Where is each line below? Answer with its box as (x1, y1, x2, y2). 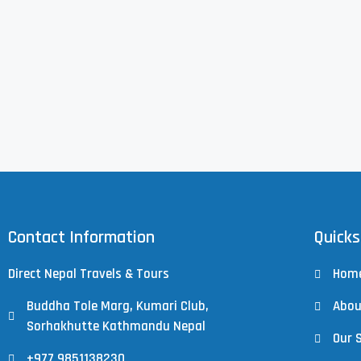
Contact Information (8, 226, 155, 249)
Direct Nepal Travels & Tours (8, 265, 169, 283)
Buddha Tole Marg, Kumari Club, (26, 297, 209, 315)
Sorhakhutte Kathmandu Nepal (26, 317, 205, 335)
